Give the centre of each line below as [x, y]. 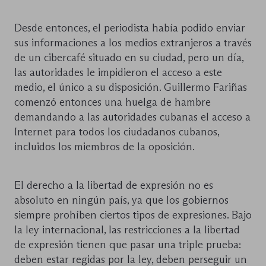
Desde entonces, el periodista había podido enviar [130, 28]
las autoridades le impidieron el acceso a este [118, 73]
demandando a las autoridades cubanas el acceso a [132, 117]
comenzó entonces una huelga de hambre [113, 102]
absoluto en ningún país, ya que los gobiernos [121, 200]
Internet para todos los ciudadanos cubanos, [117, 132]
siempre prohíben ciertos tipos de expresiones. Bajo [133, 215]
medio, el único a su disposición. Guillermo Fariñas [131, 88]
